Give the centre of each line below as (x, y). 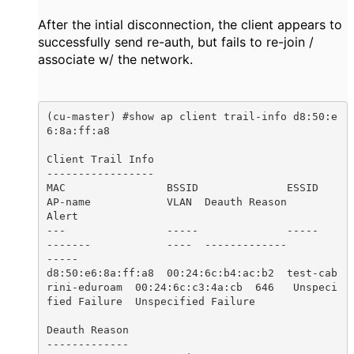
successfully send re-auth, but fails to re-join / (176, 42)
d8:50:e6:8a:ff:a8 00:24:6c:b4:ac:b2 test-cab (192, 273)
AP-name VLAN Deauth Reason (166, 201)
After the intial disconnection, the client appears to (190, 25)
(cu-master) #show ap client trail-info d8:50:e (192, 116)
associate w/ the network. (119, 60)
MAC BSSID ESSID (182, 187)
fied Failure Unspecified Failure (151, 301)
